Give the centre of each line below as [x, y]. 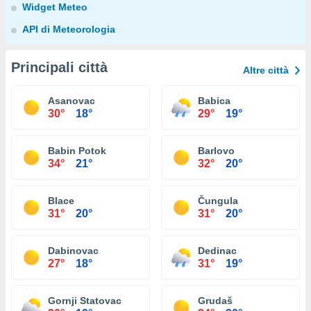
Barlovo [216, 151]
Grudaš [215, 301]
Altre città [266, 70]
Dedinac [217, 251]
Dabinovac [73, 251]
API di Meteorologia [69, 29]
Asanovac [72, 101]
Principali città [59, 67]
